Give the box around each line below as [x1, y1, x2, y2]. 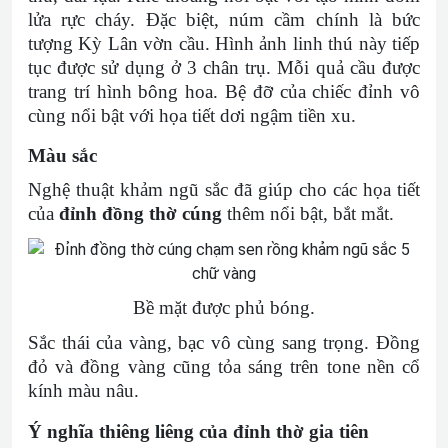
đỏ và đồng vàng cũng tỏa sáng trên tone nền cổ [28, 356, 420, 377]
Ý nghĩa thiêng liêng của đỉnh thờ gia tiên [28, 421, 369, 442]
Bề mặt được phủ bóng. [133, 297, 315, 318]
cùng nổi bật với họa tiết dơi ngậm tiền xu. [28, 105, 356, 126]
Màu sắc [28, 145, 97, 166]
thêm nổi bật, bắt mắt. [222, 203, 394, 224]
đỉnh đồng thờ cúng [59, 203, 222, 224]
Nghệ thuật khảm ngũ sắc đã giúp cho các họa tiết [28, 179, 420, 200]
